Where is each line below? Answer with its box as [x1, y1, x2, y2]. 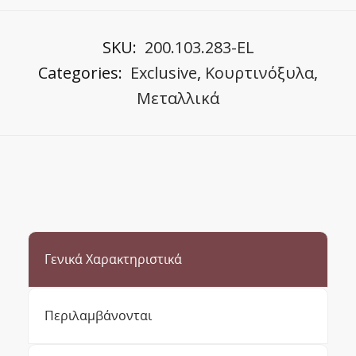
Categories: [38, 62, 126, 84]
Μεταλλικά [137, 87, 219, 110]
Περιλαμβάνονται [44, 307, 152, 325]
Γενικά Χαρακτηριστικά [44, 250, 182, 269]
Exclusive [130, 62, 197, 84]
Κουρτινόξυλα [205, 62, 314, 84]
